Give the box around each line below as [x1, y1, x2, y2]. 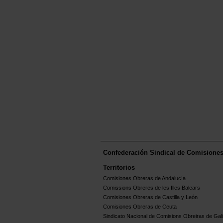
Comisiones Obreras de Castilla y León [103, 194, 198, 200]
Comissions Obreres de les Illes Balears [103, 184, 200, 191]
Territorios [103, 163, 135, 171]
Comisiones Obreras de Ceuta [103, 203, 177, 210]
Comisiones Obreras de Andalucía [103, 175, 186, 181]
